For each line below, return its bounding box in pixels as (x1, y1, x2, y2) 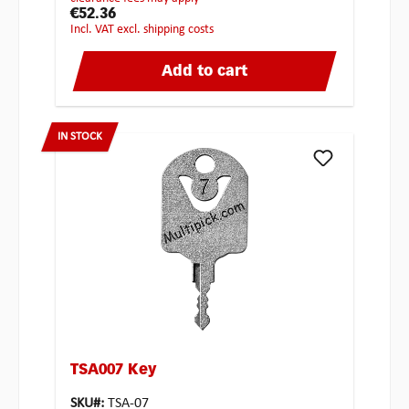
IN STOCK (58, 131, 102, 143)
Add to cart (162, 65, 247, 80)
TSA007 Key (70, 363, 156, 379)
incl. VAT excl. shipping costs (74, 23, 214, 37)
